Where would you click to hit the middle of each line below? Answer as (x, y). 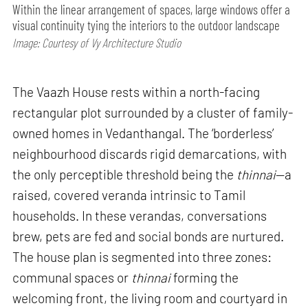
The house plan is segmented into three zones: (142, 257)
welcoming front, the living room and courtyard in (150, 298)
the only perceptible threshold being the (125, 175)
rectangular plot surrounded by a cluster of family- (153, 113)
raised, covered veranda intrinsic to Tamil (129, 195)
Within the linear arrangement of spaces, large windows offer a (152, 10)
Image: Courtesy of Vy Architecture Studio (97, 43)
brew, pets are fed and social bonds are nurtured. (148, 236)
